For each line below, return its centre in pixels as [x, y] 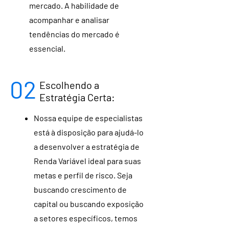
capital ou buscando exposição [89, 204]
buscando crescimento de [80, 189]
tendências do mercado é [74, 34]
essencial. [47, 48]
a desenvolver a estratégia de [87, 146]
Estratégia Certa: [77, 97]
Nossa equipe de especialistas [88, 118]
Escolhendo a [69, 85]
